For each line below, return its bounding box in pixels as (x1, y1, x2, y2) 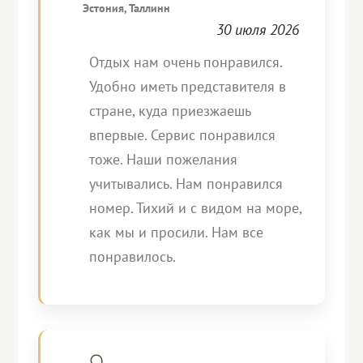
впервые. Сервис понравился (89, 126, 276, 144)
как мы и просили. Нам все (89, 223, 264, 241)
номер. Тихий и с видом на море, (89, 199, 302, 217)
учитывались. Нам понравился (89, 174, 284, 193)
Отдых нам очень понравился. (89, 53, 283, 71)
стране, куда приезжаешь (89, 101, 251, 120)
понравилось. (89, 247, 177, 266)
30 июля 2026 (216, 20, 299, 39)
